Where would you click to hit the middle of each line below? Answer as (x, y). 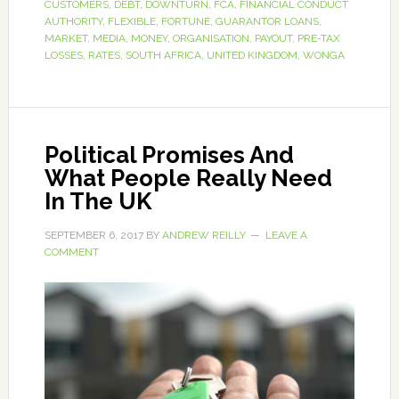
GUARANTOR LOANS (267, 22)
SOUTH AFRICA (163, 56)
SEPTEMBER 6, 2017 (94, 236)
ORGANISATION (211, 39)
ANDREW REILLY (204, 236)
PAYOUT (273, 39)
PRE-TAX (318, 39)
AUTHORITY (73, 22)
